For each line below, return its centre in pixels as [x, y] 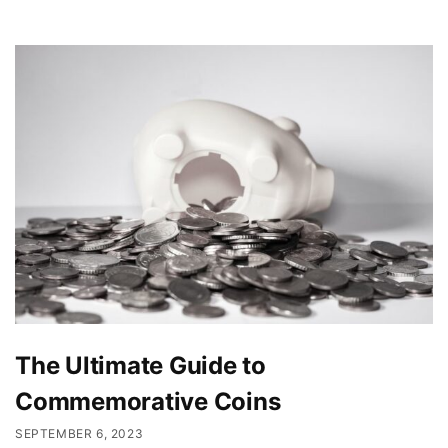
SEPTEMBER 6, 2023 [79, 434]
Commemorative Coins [148, 401]
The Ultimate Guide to [140, 365]
